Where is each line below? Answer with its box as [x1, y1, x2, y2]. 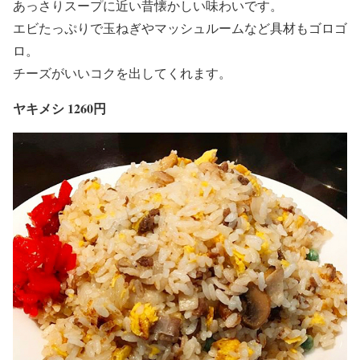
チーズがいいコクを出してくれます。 [13, 63, 231, 81]
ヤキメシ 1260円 [13, 98, 106, 117]
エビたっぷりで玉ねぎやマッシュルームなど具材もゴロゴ [13, 18, 347, 36]
